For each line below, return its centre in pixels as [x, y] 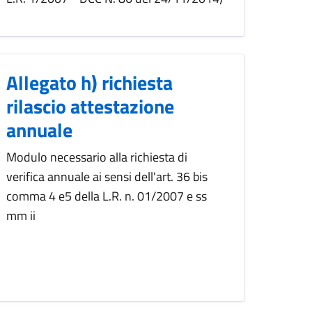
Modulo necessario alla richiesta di [97, 157]
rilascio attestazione [90, 107]
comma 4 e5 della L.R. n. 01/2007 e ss [107, 196]
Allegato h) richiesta [89, 83]
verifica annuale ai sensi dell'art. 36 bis [107, 177]
